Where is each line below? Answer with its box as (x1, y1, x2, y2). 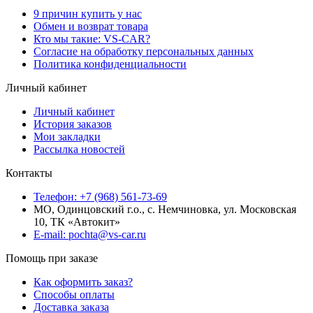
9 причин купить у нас (34, 7, 142, 20)
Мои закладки (34, 130, 101, 143)
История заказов (34, 117, 112, 130)
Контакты (6, 166, 52, 179)
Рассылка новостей (34, 143, 125, 155)
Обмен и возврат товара (34, 20, 148, 32)
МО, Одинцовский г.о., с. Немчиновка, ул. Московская (34, 203, 296, 215)
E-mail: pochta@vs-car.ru (34, 228, 146, 240)
